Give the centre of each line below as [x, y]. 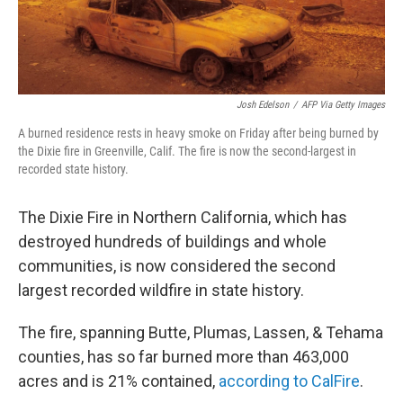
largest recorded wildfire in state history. [161, 291]
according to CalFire [289, 381]
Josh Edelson [263, 105]
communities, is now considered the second [177, 266]
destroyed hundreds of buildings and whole [172, 242]
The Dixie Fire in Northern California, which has [183, 218]
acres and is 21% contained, [118, 381]
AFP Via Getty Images [343, 105]
